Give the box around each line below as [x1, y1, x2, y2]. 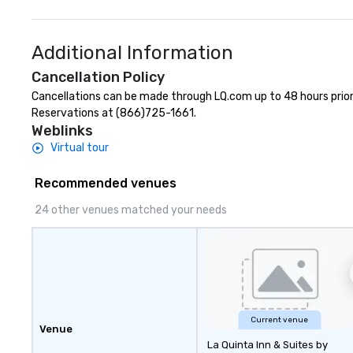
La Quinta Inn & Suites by [206, 339, 328, 351]
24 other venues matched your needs [35, 203, 227, 217]
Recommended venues [35, 176, 176, 191]
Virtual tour [50, 141, 109, 154]
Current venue [251, 315, 309, 325]
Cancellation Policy [32, 69, 165, 86]
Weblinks [32, 122, 93, 139]
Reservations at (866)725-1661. [32, 106, 196, 120]
